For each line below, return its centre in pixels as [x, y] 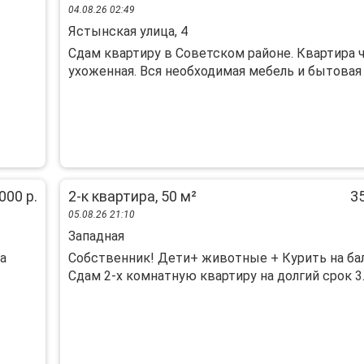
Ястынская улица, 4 [128, 31]
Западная [96, 236]
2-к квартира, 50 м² [132, 196]
